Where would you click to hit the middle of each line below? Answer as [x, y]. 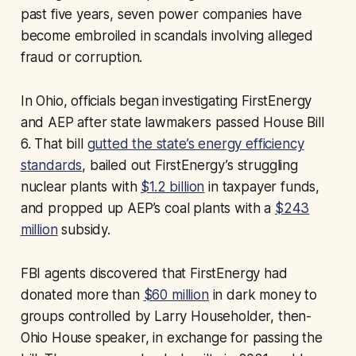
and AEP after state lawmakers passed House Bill [172, 122]
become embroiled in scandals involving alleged [166, 35]
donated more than [82, 294]
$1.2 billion [173, 186]
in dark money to [263, 294]
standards [51, 165]
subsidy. [84, 229]
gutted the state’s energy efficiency [195, 143]
